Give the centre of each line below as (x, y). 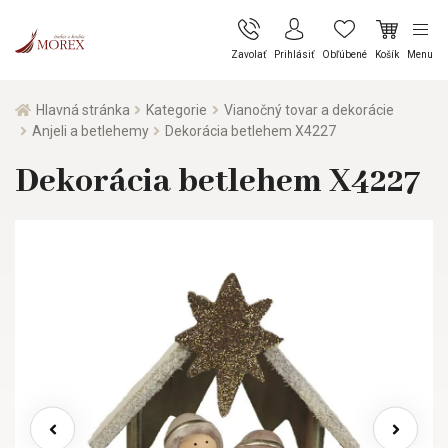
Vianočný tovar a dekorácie (308, 109)
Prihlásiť (294, 55)
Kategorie (177, 109)
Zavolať (248, 55)
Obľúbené (344, 55)
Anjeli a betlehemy (90, 130)
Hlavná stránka (82, 109)
